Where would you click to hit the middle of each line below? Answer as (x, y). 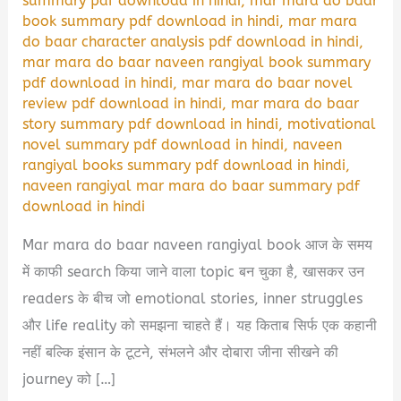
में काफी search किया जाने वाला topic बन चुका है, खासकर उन (194, 271)
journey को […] (69, 379)
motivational (332, 124)
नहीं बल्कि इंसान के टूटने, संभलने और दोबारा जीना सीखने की (181, 352)
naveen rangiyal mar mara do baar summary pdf (192, 186)
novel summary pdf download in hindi (154, 145)
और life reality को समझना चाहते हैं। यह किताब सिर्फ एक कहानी (200, 325)
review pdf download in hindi (123, 104)
